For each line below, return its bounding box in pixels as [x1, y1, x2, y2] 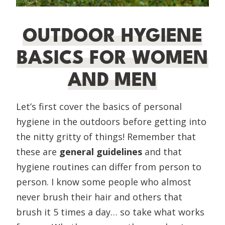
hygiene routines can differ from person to [16, 160, 201, 173]
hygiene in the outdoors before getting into [16, 115, 206, 128]
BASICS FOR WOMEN [17, 47, 208, 68]
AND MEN [68, 69, 157, 90]
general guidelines [59, 145, 142, 158]
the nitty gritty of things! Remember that [16, 130, 196, 143]
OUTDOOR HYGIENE [23, 25, 202, 46]
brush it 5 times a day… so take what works [16, 205, 204, 218]
